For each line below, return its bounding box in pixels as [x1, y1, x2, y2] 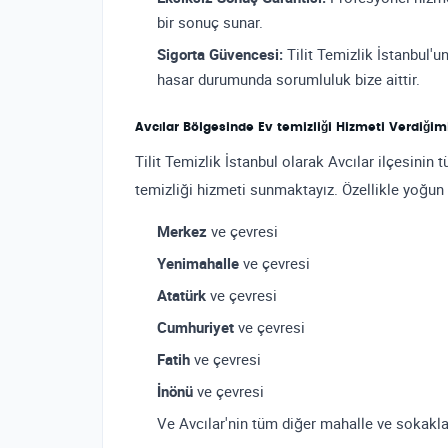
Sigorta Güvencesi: [157, 44, 283, 64]
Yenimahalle [157, 253, 239, 273]
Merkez [157, 221, 207, 241]
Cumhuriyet [157, 317, 234, 337]
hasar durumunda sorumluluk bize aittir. [157, 69, 420, 89]
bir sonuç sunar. [157, 12, 263, 32]
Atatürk [157, 285, 206, 305]
